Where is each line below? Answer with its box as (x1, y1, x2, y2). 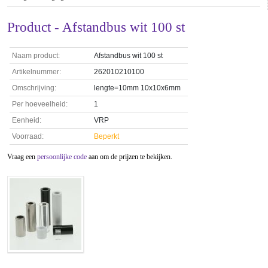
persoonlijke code (37, 153, 87, 161)
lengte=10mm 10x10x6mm (94, 84, 181, 92)
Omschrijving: (12, 84, 56, 92)
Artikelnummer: (12, 68, 61, 76)
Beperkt (94, 132, 119, 141)
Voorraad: (12, 132, 44, 141)
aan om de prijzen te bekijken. (87, 153, 172, 161)
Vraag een (7, 153, 37, 161)
